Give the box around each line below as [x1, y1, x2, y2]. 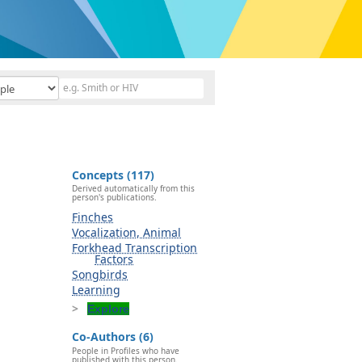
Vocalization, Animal [72, 225, 181, 241]
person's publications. [72, 192, 157, 204]
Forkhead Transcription [72, 240, 197, 256]
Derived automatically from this [72, 183, 195, 195]
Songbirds [72, 267, 128, 283]
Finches [72, 209, 113, 225]
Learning [72, 282, 120, 298]
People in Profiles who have [72, 344, 179, 356]
